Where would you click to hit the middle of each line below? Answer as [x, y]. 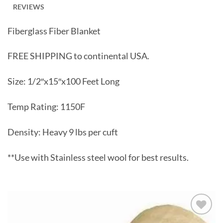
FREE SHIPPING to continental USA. [78, 56]
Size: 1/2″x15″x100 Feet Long [63, 82]
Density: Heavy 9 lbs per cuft [63, 132]
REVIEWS [29, 6]
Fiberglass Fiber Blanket [54, 31]
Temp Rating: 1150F [46, 107]
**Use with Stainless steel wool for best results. [98, 157]
